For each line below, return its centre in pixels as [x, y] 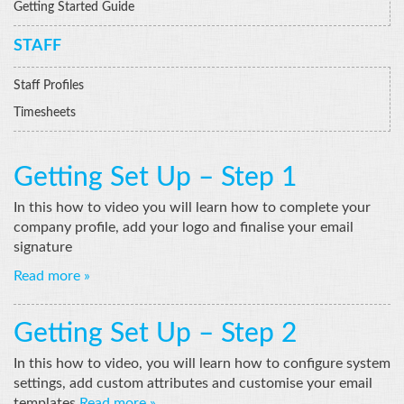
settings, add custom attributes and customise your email [195, 383]
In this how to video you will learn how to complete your [192, 207]
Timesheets [45, 112]
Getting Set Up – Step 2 [155, 333]
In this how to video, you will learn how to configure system [202, 363]
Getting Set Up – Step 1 [155, 177]
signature [43, 247]
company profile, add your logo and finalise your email [184, 227]
